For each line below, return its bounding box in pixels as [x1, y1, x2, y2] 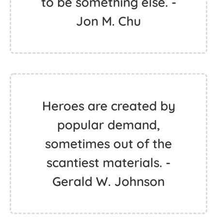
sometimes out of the [45, 136, 172, 152]
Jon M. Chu [76, 13, 141, 29]
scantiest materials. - [46, 155, 170, 170]
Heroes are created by [42, 98, 175, 114]
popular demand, [57, 117, 160, 133]
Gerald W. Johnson [52, 173, 165, 189]
